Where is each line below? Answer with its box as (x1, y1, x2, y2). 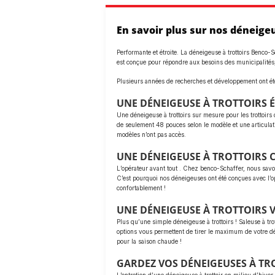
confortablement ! (117, 184, 166, 192)
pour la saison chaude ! (117, 238, 182, 245)
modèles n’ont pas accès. (117, 131, 186, 138)
